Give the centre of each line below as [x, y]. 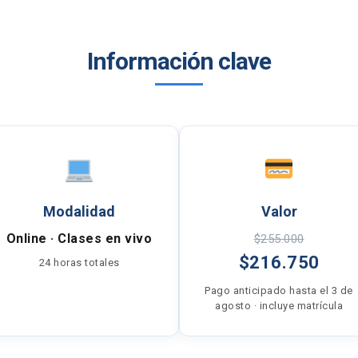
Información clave [179, 61]
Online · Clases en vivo [79, 239]
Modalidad [79, 211]
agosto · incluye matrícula [279, 306]
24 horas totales [79, 263]
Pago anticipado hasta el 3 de [279, 290]
